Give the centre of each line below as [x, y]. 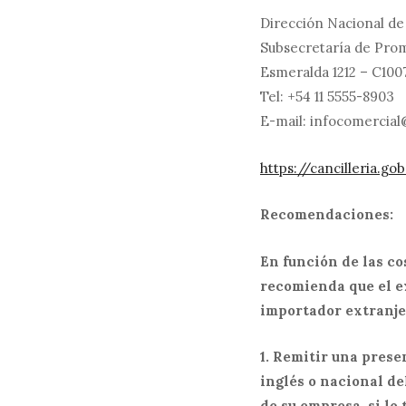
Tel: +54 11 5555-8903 [327, 97]
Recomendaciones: [327, 215]
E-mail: [285, 121]
